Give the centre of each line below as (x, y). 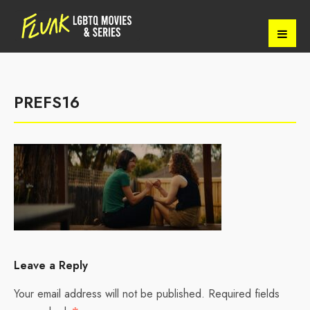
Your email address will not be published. (109, 294)
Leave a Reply (51, 266)
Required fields (244, 294)
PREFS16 (47, 102)
